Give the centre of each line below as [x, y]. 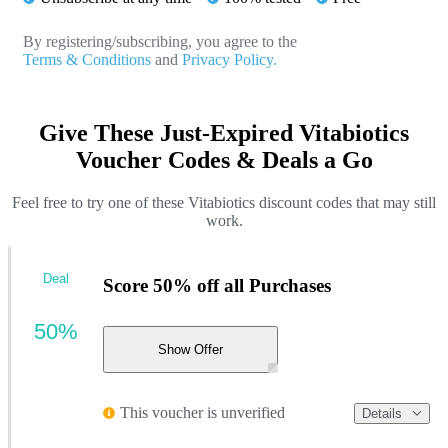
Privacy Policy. [229, 60]
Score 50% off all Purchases [217, 285]
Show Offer [190, 349]
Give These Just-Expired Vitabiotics [224, 133]
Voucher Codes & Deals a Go [224, 160]
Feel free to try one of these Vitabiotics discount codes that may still [224, 203]
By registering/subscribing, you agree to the [160, 42]
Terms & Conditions [87, 60]
